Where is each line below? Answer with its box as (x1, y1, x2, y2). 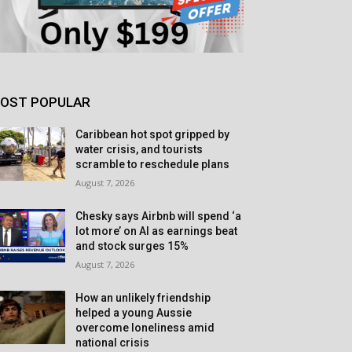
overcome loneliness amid (75, 321, 215, 334)
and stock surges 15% (75, 240, 189, 252)
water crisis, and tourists (75, 143, 203, 156)
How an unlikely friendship (75, 291, 211, 304)
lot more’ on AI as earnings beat (75, 225, 238, 237)
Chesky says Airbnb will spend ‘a (75, 210, 242, 222)
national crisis (75, 336, 150, 349)
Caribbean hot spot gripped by (75, 128, 230, 141)
